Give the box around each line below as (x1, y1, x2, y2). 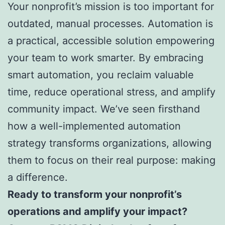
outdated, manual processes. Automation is (8, 18, 213, 30)
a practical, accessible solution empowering (8, 35, 214, 47)
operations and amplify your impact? (8, 205, 187, 218)
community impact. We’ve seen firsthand (8, 103, 200, 116)
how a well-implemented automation (8, 120, 181, 133)
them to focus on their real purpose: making (8, 154, 215, 167)
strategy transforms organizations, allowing (8, 137, 211, 150)
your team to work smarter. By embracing (8, 52, 203, 64)
